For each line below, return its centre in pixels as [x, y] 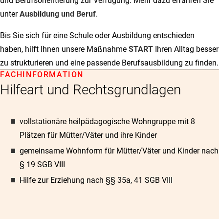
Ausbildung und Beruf [58, 14]
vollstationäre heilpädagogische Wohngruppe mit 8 [107, 121]
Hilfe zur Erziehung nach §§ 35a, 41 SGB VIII [96, 180]
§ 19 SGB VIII [42, 164]
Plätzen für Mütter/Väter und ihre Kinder [88, 135]
